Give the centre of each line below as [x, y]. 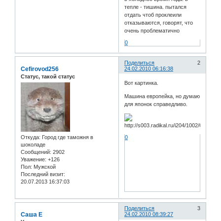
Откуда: [31, 137]
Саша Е [32, 215]
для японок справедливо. [156, 104]
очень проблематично [152, 31]
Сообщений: [36, 152]
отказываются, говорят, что [159, 23]
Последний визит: [43, 174]
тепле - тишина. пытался [156, 7]
